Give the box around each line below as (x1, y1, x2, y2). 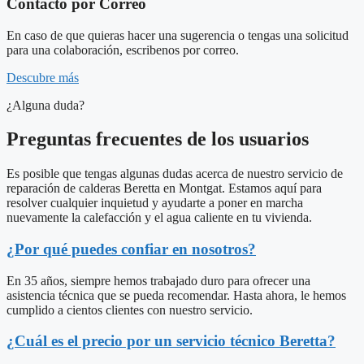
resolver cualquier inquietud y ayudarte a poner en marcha (6, 196, 303, 210)
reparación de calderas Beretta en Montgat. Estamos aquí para (6, 181, 322, 196)
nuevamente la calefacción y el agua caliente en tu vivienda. (6, 210, 318, 225)
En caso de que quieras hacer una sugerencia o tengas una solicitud (6, 28, 349, 42)
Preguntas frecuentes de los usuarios (6, 128, 309, 150)
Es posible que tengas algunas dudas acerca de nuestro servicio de (6, 167, 343, 181)
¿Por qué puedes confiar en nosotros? (6, 240, 256, 258)
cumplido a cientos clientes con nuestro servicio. (6, 302, 256, 317)
